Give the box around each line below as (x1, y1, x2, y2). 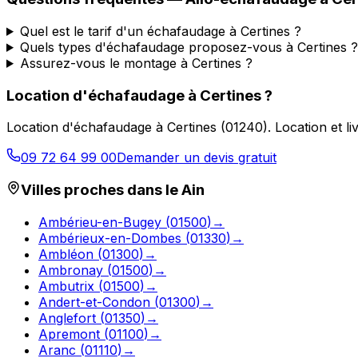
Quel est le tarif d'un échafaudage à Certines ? (19, 22, 301, 39)
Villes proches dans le (21, 181, 181, 200)
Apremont (38, 325, 100, 342)
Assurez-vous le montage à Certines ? (19, 54, 253, 71)
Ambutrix (38, 277, 94, 294)
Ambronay (38, 261, 103, 278)
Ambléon (38, 245, 93, 262)
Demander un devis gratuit (117, 149, 276, 166)
